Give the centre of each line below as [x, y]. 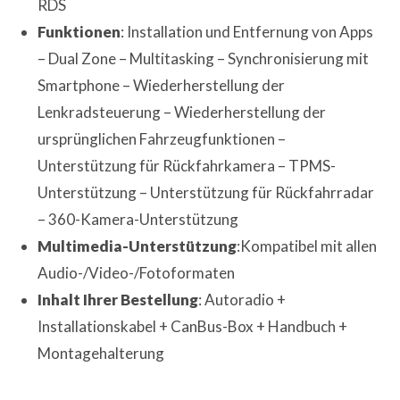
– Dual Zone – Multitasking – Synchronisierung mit [204, 58]
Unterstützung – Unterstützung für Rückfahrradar [206, 192]
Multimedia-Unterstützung [137, 246]
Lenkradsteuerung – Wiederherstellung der [182, 112]
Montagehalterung [101, 353]
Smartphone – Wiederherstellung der [162, 85]
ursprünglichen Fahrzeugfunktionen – [162, 138]
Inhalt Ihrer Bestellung [118, 299]
